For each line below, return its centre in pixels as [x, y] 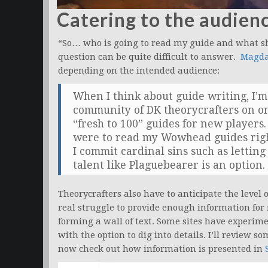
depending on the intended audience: [139, 71]
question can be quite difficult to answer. [149, 57]
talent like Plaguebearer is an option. [169, 165]
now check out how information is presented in [162, 249]
